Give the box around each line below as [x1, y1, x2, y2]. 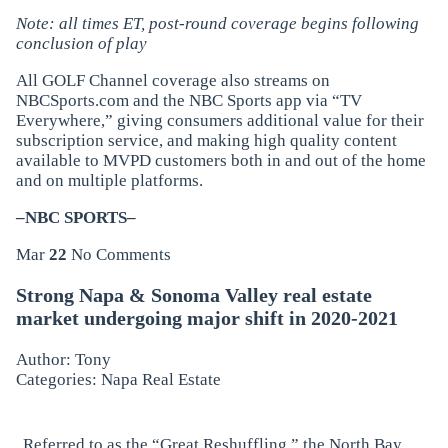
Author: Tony [15, 350, 111, 370]
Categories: [15, 370, 101, 390]
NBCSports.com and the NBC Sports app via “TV [15, 90, 362, 110]
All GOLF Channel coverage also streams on [15, 70, 330, 90]
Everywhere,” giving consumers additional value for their [15, 110, 424, 130]
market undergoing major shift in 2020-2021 [15, 307, 398, 330]
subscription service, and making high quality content [15, 130, 397, 150]
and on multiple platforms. [15, 170, 203, 190]
